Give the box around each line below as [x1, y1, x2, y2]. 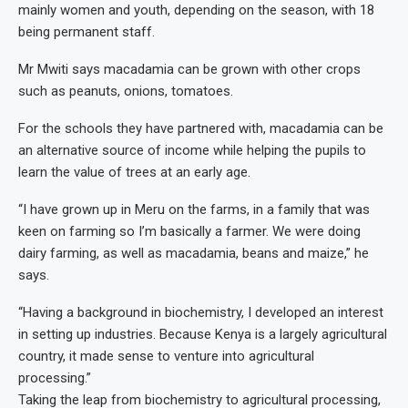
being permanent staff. [18, 24, 155, 40]
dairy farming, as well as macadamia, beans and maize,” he [18, 245, 369, 261]
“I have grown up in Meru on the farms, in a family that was [18, 201, 370, 218]
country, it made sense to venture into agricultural [18, 348, 314, 364]
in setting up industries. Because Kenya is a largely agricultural [18, 326, 387, 342]
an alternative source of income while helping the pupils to [18, 142, 366, 158]
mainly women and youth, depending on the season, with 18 [18, 2, 374, 18]
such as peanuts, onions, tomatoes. [18, 83, 233, 99]
